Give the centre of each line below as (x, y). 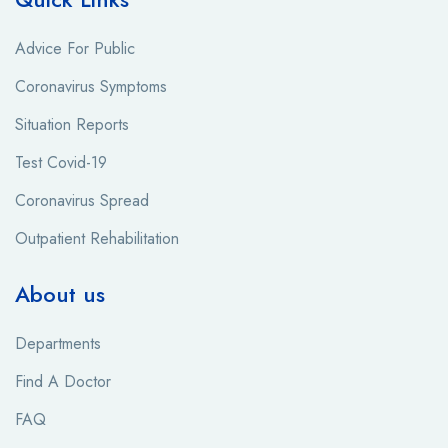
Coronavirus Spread (82, 200)
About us (60, 293)
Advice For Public (75, 48)
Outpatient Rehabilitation (97, 238)
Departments (58, 343)
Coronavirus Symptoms (91, 86)
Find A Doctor (63, 381)
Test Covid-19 (61, 162)
